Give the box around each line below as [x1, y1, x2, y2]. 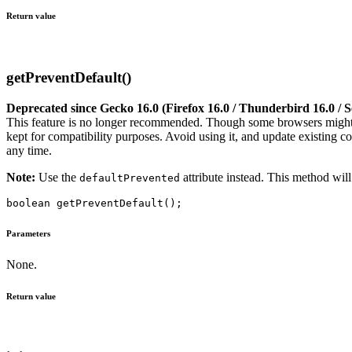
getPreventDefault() [6, 68, 131, 86]
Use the [35, 170, 79, 184]
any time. [6, 143, 52, 157]
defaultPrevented [79, 171, 180, 184]
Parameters [6, 228, 50, 238]
